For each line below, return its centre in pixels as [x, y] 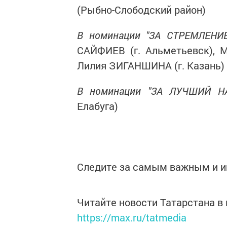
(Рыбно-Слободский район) [141, 10]
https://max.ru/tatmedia [132, 217]
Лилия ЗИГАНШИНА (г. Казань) [151, 65]
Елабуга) [98, 106]
